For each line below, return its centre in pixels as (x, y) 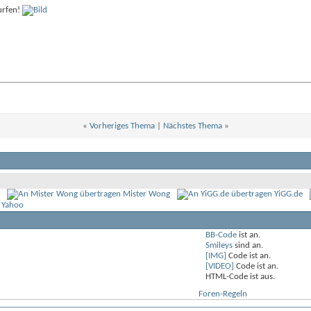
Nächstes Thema (192, 126)
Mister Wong (146, 194)
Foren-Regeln (222, 294)
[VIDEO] (219, 266)
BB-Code (221, 235)
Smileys (219, 245)
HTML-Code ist (233, 277)
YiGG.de (288, 194)
